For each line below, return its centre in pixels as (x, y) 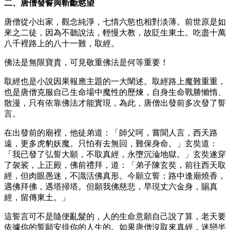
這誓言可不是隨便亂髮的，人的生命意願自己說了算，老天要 (115, 216)
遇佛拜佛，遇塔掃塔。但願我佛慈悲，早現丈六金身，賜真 (111, 186)
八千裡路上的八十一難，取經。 (62, 43)
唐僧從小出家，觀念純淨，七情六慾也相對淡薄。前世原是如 (115, 22)
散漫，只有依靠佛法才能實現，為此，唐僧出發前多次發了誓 (115, 103)
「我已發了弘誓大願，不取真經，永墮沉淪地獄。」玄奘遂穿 (115, 154)
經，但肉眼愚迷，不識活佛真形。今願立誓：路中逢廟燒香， (115, 176)
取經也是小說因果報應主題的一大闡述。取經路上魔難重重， (115, 81)
